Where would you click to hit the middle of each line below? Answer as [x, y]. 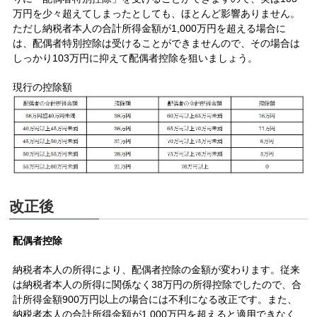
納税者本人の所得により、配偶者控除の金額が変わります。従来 [157, 269]
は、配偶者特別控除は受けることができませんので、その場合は [157, 43]
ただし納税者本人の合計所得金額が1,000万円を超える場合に [150, 28]
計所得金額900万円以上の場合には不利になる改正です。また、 [155, 299]
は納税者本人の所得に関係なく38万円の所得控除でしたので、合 [157, 284]
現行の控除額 [43, 87]
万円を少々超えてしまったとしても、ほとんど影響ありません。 [157, 13]
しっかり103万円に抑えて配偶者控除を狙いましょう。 [136, 58]
